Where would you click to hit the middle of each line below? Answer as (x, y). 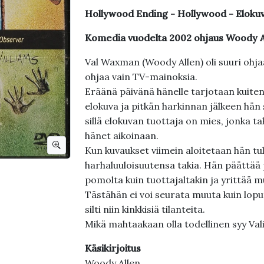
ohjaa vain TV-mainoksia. (142, 77)
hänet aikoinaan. (123, 136)
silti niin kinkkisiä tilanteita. (146, 209)
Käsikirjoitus (113, 248)
